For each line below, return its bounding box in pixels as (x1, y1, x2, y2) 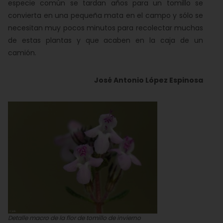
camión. (8, 48, 36, 58)
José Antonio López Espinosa (94, 75, 203, 85)
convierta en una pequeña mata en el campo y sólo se (8, 10, 203, 20)
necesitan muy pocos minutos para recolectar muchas (8, 23, 203, 33)
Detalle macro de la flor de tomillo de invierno (8, 214, 141, 222)
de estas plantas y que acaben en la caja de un (8, 35, 203, 45)
